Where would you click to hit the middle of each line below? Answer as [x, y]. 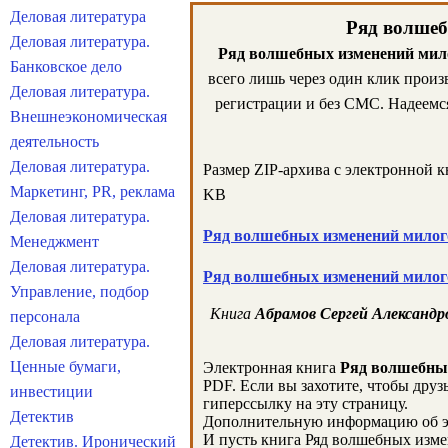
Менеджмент [54, 241]
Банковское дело [66, 66]
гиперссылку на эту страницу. [305, 403]
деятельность [54, 141]
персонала [45, 316]
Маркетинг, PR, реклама [92, 191]
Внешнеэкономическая [88, 116]
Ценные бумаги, [65, 366]
